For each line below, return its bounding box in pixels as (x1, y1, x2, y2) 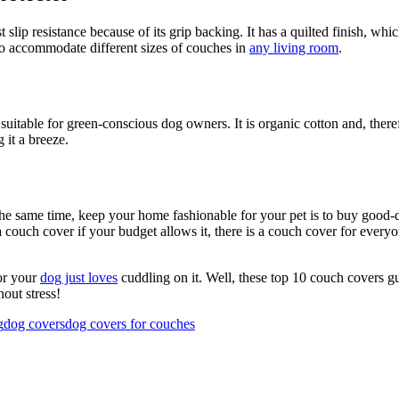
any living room (249, 40, 338, 56)
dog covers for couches (65, 315, 195, 331)
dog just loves (40, 269, 118, 285)
